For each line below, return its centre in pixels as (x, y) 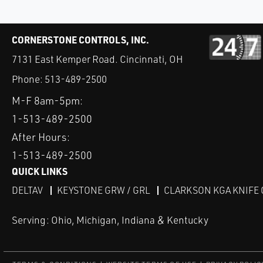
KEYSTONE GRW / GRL (103, 190)
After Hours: (41, 137)
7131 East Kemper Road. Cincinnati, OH (97, 59)
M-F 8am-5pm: (47, 101)
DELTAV (27, 190)
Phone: (28, 79)
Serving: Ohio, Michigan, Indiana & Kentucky (110, 220)
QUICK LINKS (40, 171)
